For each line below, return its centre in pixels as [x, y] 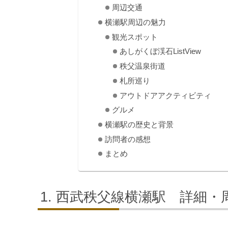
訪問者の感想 [127, 139]
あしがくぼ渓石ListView [160, 52]
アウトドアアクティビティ [165, 95]
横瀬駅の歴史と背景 [139, 125]
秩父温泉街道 [142, 66]
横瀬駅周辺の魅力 [135, 22]
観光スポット [135, 37]
